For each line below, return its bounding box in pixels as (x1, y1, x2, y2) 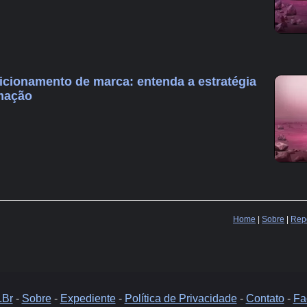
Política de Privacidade (124, 292, 237, 304)
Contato (245, 292, 284, 304)
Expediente (60, 292, 116, 304)
